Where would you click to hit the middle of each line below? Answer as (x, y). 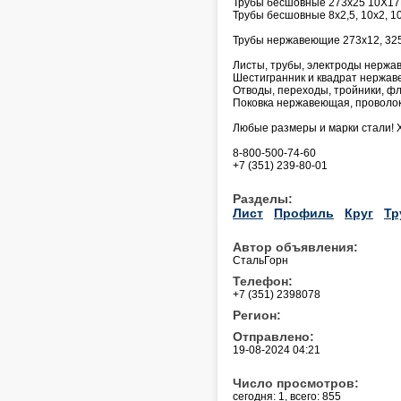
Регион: (257, 315)
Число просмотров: (296, 383)
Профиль (304, 213)
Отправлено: (273, 336)
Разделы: (263, 198)
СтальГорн (260, 260)
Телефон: (263, 281)
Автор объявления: (295, 247)
